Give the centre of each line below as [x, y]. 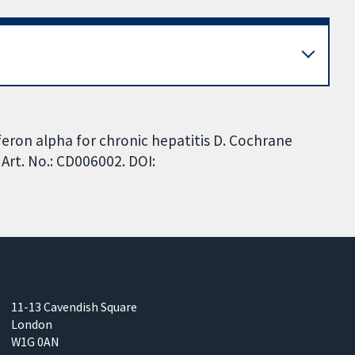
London [32, 324]
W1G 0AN [36, 342]
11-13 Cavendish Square [74, 307]
